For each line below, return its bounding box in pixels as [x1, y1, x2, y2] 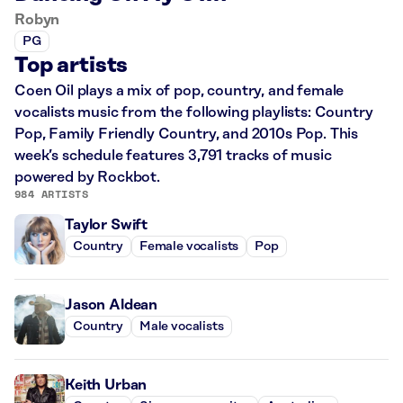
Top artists [14, 53, 129, 77]
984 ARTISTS [14, 185, 89, 201]
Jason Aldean [65, 296, 158, 313]
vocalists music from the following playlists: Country [14, 103, 373, 121]
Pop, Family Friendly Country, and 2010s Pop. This [14, 125, 359, 142]
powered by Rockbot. [14, 168, 160, 185]
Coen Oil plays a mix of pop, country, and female [14, 82, 345, 99]
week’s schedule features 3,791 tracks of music [14, 147, 332, 164]
